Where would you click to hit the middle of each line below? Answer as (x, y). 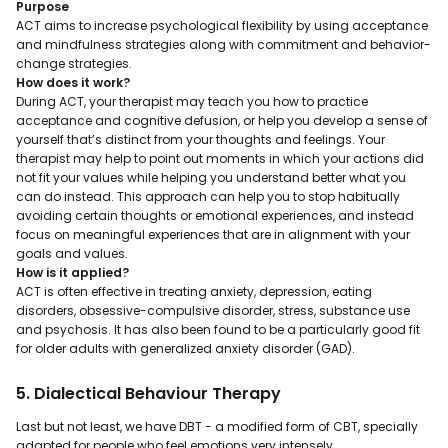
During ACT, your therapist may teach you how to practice (192, 101)
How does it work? (73, 82)
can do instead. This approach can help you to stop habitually (208, 196)
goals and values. (72, 253)
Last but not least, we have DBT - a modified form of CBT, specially (217, 426)
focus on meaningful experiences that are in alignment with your (213, 234)
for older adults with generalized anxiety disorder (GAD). (185, 348)
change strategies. (74, 63)
